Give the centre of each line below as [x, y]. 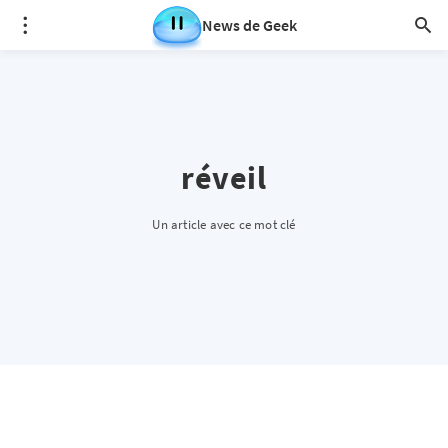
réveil [224, 178]
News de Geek [249, 25]
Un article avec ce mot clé [224, 224]
